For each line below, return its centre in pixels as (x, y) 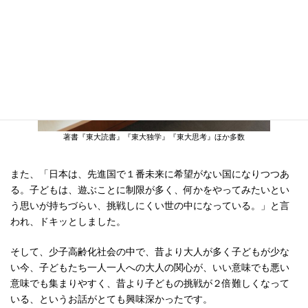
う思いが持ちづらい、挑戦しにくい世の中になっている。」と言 (150, 205)
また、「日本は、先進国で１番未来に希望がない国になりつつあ (150, 173)
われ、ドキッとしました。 (68, 220)
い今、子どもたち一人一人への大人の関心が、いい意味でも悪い (150, 266)
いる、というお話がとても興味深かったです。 (111, 298)
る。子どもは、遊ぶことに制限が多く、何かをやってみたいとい (150, 189)
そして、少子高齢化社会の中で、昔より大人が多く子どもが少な (150, 251)
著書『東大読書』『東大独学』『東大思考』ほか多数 (154, 137)
